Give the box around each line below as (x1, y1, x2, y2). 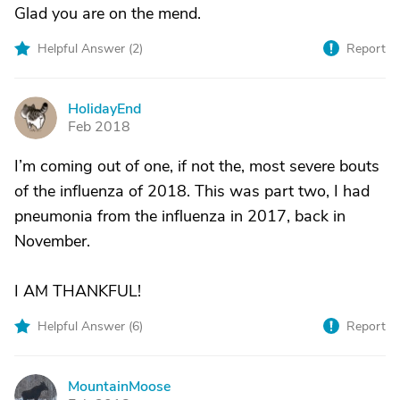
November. (14, 230, 90, 252)
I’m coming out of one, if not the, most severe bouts (14, 155, 379, 177)
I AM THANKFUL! (14, 280, 141, 302)
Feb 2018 (68, 117, 130, 137)
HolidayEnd (68, 99, 141, 119)
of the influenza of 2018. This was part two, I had (14, 180, 370, 202)
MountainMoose (68, 377, 171, 396)
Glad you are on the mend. (14, 3, 201, 24)
